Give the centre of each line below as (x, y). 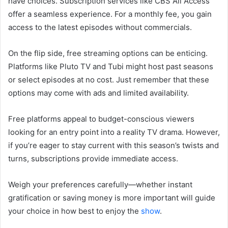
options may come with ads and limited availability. (98, 93)
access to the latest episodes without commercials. (100, 27)
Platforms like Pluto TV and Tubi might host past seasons (111, 66)
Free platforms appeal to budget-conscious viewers (101, 119)
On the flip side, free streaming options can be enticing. (108, 53)
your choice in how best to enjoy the (75, 211)
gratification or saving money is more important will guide (112, 197)
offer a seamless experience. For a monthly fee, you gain (110, 14)
